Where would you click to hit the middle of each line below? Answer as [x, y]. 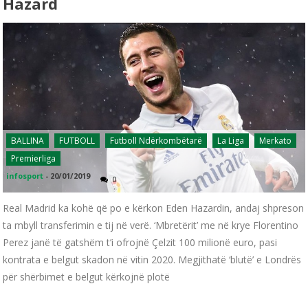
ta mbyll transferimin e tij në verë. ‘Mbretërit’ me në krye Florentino [151, 225]
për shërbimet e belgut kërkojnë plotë [87, 276]
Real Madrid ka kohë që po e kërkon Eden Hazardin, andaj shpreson [154, 208]
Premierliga [34, 158]
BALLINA [28, 140]
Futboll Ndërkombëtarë [156, 140]
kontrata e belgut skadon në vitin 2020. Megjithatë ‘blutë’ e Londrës [152, 259]
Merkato [276, 140]
